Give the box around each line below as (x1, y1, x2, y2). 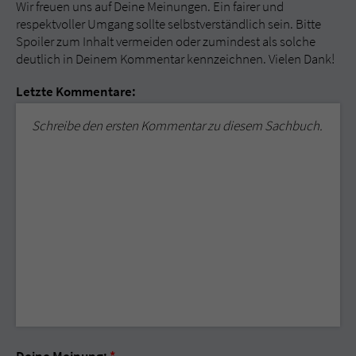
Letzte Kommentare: (16, 82, 136, 100)
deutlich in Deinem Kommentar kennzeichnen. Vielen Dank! (16, 49, 335, 68)
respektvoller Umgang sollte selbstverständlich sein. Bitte (16, 14, 321, 33)
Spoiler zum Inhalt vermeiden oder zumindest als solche (16, 32, 315, 50)
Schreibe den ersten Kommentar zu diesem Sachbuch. (32, 116, 323, 134)
